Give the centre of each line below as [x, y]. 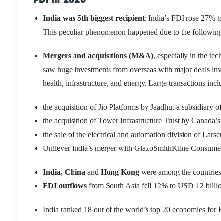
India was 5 [62, 18]
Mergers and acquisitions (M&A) [98, 55]
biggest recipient [116, 18]
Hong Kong [120, 172]
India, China [65, 172]
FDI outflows [65, 185]
